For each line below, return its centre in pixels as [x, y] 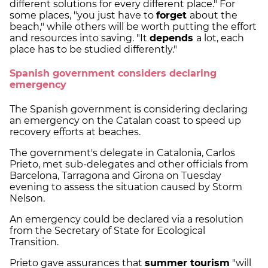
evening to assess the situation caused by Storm [126, 187]
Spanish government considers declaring [113, 74]
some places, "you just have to [83, 15]
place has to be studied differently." [96, 49]
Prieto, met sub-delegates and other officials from [129, 164]
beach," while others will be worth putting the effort [133, 26]
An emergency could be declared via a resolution [127, 219]
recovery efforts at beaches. [76, 132]
